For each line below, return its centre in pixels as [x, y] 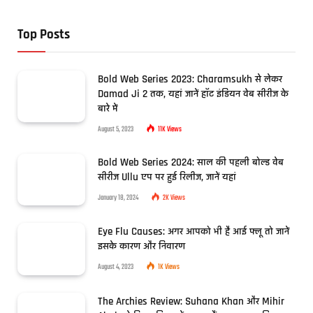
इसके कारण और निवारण [141, 247]
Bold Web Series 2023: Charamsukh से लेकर [190, 79]
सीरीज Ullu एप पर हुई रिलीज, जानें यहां [167, 177]
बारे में [108, 108]
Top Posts [44, 34]
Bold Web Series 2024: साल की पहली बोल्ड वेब [191, 162]
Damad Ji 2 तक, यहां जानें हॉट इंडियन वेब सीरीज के [193, 94]
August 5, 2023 [116, 129]
